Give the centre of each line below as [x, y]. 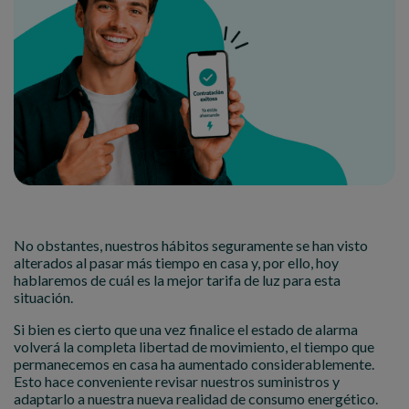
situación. [43, 297]
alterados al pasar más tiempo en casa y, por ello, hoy [176, 262]
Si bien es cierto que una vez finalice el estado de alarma [186, 329]
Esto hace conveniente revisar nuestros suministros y [177, 381]
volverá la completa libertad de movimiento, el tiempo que [194, 346]
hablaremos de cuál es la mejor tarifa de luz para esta [177, 279]
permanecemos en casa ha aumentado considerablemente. [194, 363]
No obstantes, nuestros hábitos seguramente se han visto [191, 245]
